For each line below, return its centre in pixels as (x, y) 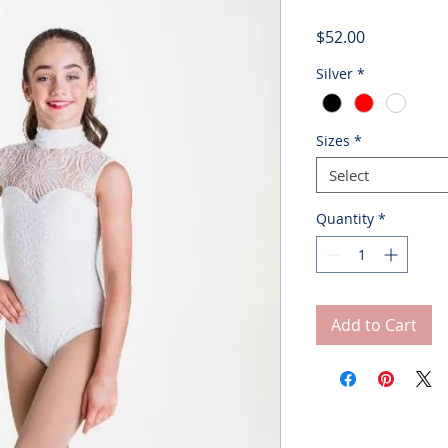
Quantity (344, 218)
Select (348, 175)
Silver (334, 73)
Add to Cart (373, 325)
